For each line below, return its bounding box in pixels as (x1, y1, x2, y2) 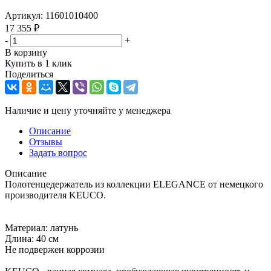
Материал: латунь (5, 222, 78, 233)
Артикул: (5, 10, 43, 21)
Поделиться (5, 68, 53, 79)
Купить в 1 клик (5, 57, 72, 68)
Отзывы (29, 136, 62, 147)
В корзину (5, 47, 47, 57)
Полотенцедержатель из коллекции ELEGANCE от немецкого (5, 178, 263, 189)
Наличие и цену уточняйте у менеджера (5, 105, 171, 116)
